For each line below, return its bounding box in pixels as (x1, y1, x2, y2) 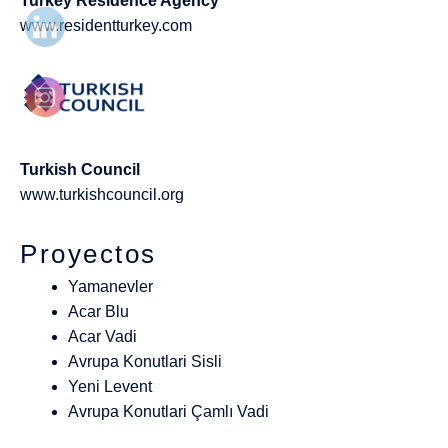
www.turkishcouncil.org (20, 186, 184, 204)
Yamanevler (68, 278, 153, 296)
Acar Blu (68, 303, 129, 321)
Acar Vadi (68, 328, 137, 346)
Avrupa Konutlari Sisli (68, 353, 222, 371)
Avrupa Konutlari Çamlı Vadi (68, 403, 269, 421)
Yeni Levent (68, 378, 152, 396)
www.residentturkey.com (20, 17, 192, 35)
